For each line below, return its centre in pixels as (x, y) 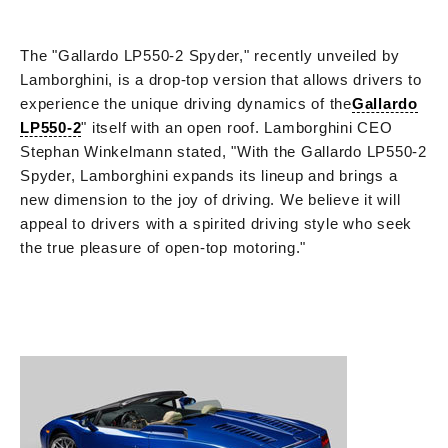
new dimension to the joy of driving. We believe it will (210, 199)
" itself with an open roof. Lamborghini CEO (237, 127)
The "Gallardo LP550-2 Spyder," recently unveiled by (210, 55)
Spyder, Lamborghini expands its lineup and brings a (209, 175)
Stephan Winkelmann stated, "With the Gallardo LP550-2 (223, 151)
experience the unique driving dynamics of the (186, 103)
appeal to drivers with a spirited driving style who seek (216, 223)
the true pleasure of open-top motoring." (163, 247)
